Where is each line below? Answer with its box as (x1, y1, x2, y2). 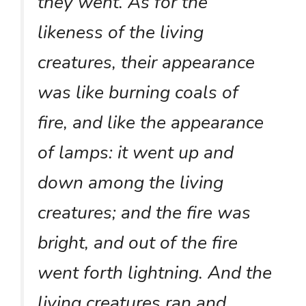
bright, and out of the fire (38, 229, 238, 255)
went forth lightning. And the (38, 260, 272, 285)
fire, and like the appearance (38, 109, 264, 135)
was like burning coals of (38, 79, 238, 105)
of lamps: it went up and (38, 139, 234, 165)
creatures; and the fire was (38, 199, 251, 225)
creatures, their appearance (38, 49, 255, 74)
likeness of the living (38, 19, 204, 44)
